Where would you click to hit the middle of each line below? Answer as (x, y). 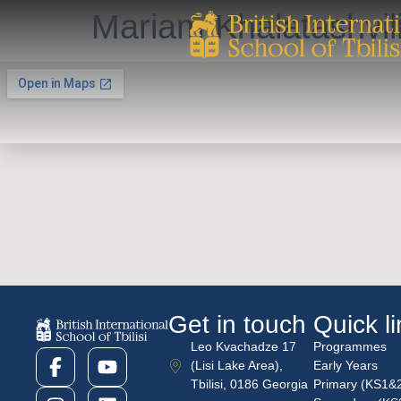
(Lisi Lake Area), (236, 365)
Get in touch (237, 324)
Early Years (345, 365)
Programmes (350, 346)
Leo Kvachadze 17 (243, 346)
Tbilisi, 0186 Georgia (249, 384)
